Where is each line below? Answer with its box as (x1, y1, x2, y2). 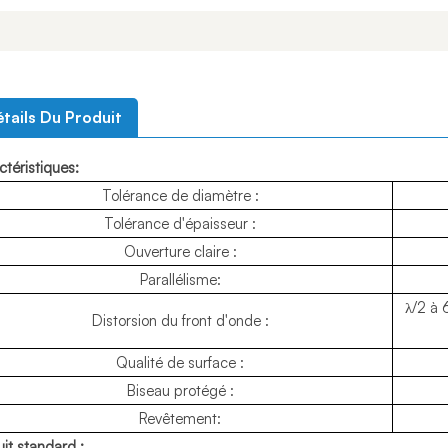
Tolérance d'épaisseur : (104, 213, 256, 233)
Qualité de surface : (116, 352, 244, 372)
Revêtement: (139, 408, 221, 428)
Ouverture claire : (123, 241, 237, 261)
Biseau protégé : (126, 380, 234, 400)
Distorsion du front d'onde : (91, 310, 269, 330)
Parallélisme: (139, 269, 221, 289)
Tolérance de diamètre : (101, 185, 259, 205)
